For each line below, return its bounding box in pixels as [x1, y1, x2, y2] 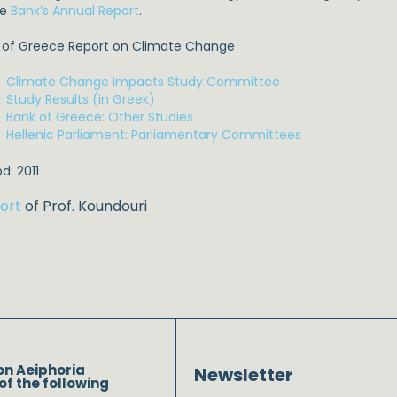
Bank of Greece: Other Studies [6, 108, 194, 126]
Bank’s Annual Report [11, 2, 140, 19]
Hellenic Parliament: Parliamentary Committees [6, 126, 302, 144]
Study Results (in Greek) [6, 90, 156, 108]
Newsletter [193, 362, 293, 387]
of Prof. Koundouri [21, 196, 152, 216]
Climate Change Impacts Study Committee [6, 73, 281, 90]
